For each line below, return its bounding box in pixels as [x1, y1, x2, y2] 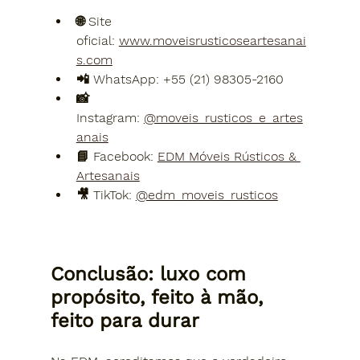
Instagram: [76, 109, 140, 125]
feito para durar [50, 309, 199, 332]
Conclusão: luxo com [50, 262, 252, 285]
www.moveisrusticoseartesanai [118, 32, 306, 48]
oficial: [76, 32, 115, 48]
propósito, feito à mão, [50, 285, 269, 309]
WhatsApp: [92, 71, 159, 87]
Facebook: [92, 148, 153, 164]
